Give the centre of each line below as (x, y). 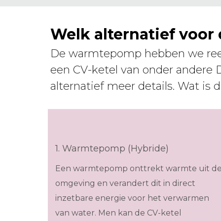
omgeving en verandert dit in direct (125, 184)
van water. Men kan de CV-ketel (118, 213)
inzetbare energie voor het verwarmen (132, 198)
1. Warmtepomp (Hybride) (112, 149)
